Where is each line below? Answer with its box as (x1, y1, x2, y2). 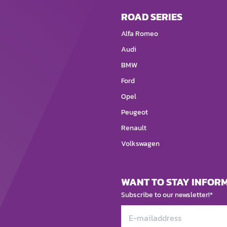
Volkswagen (121, 138, 160, 149)
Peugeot (121, 107, 148, 118)
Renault (121, 123, 146, 134)
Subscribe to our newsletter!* (121, 190, 213, 201)
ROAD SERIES (121, 9, 182, 25)
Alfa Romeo (121, 28, 158, 40)
